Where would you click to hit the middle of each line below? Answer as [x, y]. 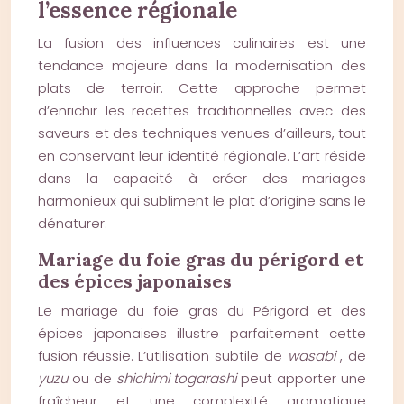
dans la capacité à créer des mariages [202, 178]
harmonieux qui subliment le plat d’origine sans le [202, 201]
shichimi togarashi [179, 378]
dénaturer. [73, 223]
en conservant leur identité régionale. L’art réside [202, 156]
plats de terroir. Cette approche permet [202, 88]
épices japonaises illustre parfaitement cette [202, 333]
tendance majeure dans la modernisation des [202, 65]
